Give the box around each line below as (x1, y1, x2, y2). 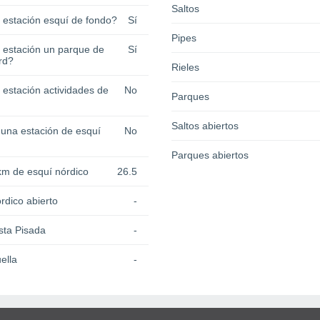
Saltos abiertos (171, 120, 239, 132)
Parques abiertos (171, 149, 249, 161)
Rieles (171, 61, 199, 74)
